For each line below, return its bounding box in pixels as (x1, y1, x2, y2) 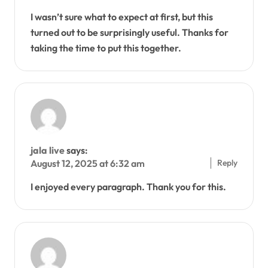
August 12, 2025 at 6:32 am (30, 157, 145, 169)
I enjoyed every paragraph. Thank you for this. (30, 180, 226, 193)
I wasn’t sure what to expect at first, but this (30, 10, 213, 23)
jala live (30, 144, 65, 156)
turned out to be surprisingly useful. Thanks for (30, 26, 229, 38)
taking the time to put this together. (30, 41, 181, 54)
